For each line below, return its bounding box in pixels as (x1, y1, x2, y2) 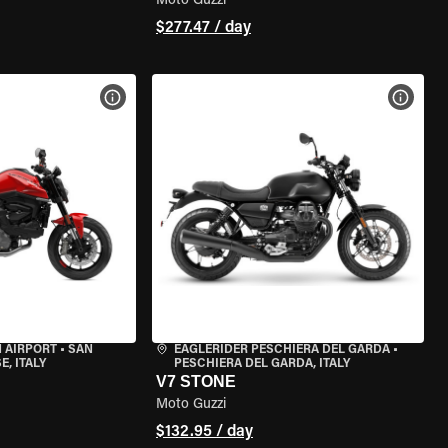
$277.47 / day (155, 20, 251, 36)
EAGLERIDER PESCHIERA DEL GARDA (173, 344, 390, 356)
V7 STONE (155, 373, 236, 390)
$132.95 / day (155, 424, 253, 440)
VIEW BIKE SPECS (122, 91, 226, 103)
